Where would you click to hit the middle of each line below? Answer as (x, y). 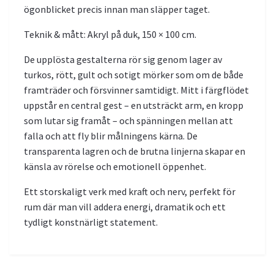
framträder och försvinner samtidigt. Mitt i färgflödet (136, 90)
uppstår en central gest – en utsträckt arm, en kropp (134, 106)
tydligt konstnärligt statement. (91, 222)
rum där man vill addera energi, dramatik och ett (125, 207)
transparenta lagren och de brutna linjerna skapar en (135, 151)
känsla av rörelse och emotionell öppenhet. (115, 167)
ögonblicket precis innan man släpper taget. (117, 9)
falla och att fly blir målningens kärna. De (111, 136)
